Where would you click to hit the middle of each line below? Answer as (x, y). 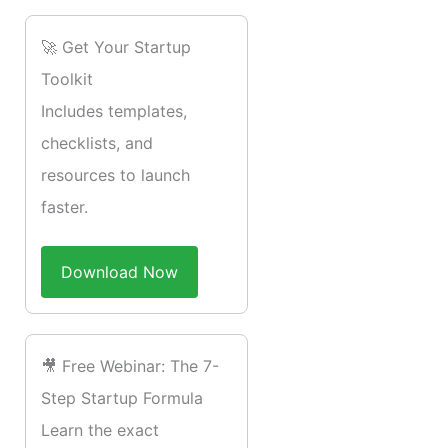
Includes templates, (114, 111)
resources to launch (115, 175)
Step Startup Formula (122, 398)
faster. (64, 207)
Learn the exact (100, 430)
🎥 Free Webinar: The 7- (130, 366)
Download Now (119, 272)
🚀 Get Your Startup (116, 47)
